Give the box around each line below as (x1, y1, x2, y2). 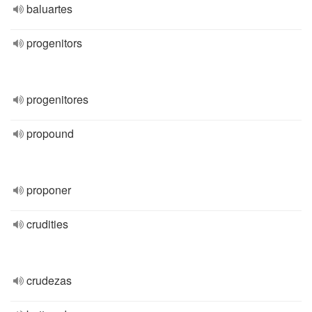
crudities (26, 216, 68, 232)
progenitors (26, 35, 82, 51)
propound (26, 125, 74, 141)
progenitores (26, 91, 88, 107)
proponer (26, 182, 71, 198)
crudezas (26, 272, 72, 288)
